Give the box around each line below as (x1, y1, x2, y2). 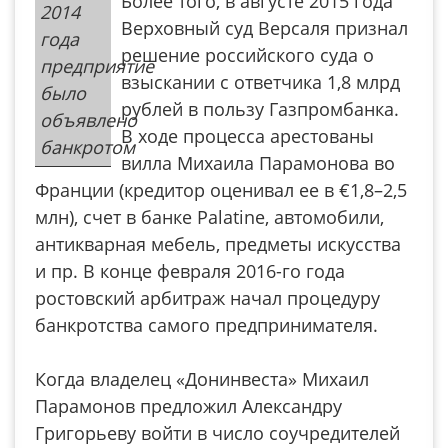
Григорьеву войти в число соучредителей (35, 421, 400, 445)
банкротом (40, 135, 135, 159)
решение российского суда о (120, 43, 374, 67)
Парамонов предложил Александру (35, 394, 342, 418)
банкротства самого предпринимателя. (35, 313, 378, 337)
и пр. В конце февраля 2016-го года (35, 259, 345, 283)
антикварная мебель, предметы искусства (35, 232, 401, 256)
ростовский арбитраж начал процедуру (35, 286, 380, 310)
